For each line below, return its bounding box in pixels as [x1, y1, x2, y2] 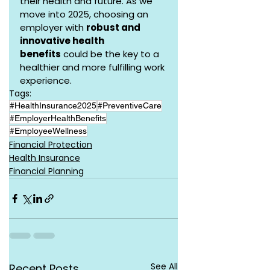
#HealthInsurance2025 [10, 101, 96, 111]
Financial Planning [9, 165, 84, 178]
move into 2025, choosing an [20, 8, 151, 21]
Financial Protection [9, 139, 92, 151]
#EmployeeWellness [10, 126, 87, 136]
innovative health [20, 34, 106, 48]
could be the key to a [61, 48, 162, 61]
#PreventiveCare [98, 101, 162, 111]
